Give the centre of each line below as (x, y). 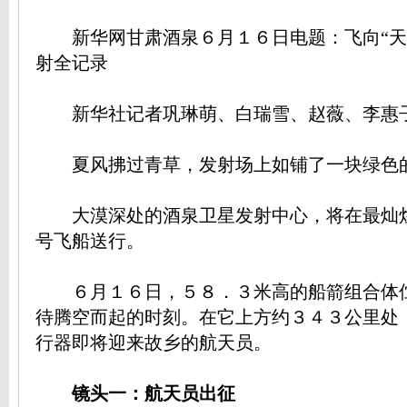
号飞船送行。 (90, 241)
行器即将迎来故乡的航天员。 (154, 343)
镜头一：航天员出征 (135, 394)
